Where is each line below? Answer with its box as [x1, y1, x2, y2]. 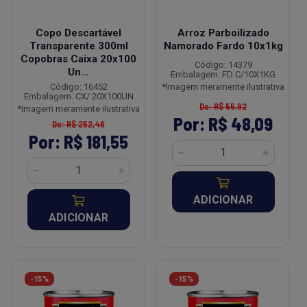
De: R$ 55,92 [199, 101, 247, 112]
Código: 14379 [194, 60, 252, 70]
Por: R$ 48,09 [173, 113, 273, 134]
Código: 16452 [49, 82, 108, 92]
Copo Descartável [36, 27, 121, 39]
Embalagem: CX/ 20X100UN [23, 91, 134, 101]
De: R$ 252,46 [52, 119, 105, 130]
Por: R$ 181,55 [29, 131, 128, 152]
